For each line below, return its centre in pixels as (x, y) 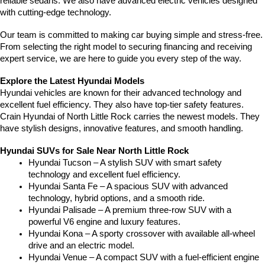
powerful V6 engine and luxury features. (104, 222)
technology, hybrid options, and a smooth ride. (117, 198)
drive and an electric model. (81, 245)
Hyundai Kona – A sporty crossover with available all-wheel (142, 233)
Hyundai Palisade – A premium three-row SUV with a (130, 210)
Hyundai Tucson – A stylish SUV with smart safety (125, 162)
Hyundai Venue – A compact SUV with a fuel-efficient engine (144, 257)
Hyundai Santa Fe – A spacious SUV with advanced (128, 186)
